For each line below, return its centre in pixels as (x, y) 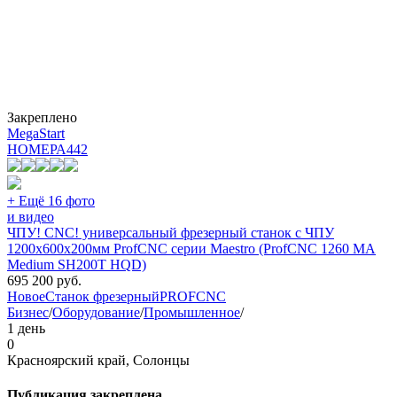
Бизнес (28, 312)
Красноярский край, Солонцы (98, 360)
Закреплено (42, 117)
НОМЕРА (37, 149)
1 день (26, 328)
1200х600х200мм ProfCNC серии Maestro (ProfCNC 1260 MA (191, 248)
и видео (31, 216)
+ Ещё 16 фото (51, 200)
